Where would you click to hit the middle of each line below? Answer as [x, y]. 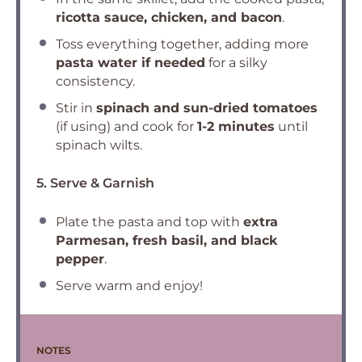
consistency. [95, 81]
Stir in [76, 108]
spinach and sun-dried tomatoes [207, 108]
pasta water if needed [130, 63]
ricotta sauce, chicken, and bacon [169, 17]
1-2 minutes [236, 126]
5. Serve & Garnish [95, 183]
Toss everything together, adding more [182, 44]
